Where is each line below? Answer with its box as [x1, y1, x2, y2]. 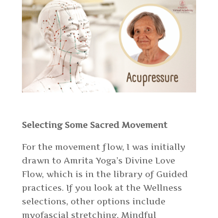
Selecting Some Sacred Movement [21, 120, 167, 130]
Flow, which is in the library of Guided [21, 169, 188, 179]
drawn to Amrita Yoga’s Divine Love [21, 155, 175, 165]
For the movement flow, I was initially [21, 142, 185, 152]
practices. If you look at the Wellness [21, 182, 182, 193]
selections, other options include [21, 196, 165, 206]
